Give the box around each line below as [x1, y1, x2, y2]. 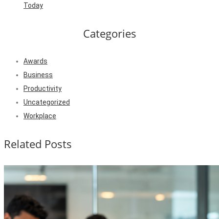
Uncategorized [23, 98, 70, 107]
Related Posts [4, 136, 72, 152]
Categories [83, 25, 136, 41]
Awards [23, 57, 47, 66]
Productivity [23, 85, 62, 93]
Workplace [23, 112, 56, 120]
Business [23, 71, 53, 79]
